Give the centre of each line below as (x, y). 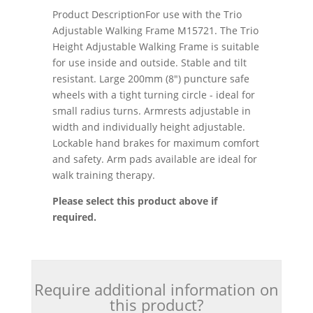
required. (74, 217)
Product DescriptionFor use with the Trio (147, 15)
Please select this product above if (134, 201)
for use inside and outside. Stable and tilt (149, 63)
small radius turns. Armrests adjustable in (151, 111)
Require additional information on (156, 290)
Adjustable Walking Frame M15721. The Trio (155, 31)
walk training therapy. (103, 175)
